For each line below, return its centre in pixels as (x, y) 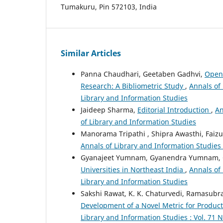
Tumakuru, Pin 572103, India (109, 6)
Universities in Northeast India (133, 169)
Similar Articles (91, 53)
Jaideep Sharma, (109, 110)
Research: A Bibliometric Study (133, 86)
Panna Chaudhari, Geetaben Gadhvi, (143, 74)
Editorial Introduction (174, 110)
